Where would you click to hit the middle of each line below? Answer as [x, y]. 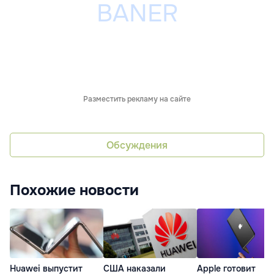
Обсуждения [137, 145]
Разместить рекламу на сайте [137, 99]
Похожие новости [74, 191]
